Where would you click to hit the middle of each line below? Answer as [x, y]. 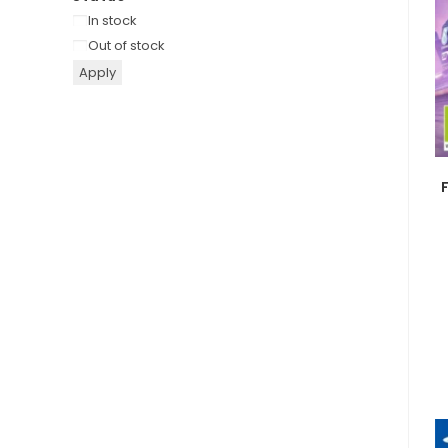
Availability [107, 19]
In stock [112, 20]
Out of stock [126, 45]
